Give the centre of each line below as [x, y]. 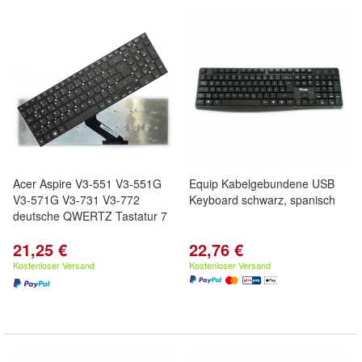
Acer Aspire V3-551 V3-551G [87, 183]
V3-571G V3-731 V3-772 [76, 200]
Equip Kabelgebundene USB [262, 183]
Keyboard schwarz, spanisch [262, 200]
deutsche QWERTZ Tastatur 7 [90, 216]
